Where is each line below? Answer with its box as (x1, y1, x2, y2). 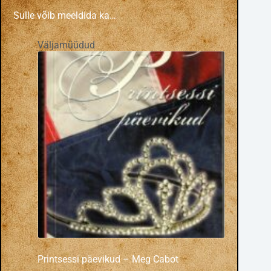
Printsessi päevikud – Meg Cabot (38, 253, 178, 266)
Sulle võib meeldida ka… (13, 10, 116, 22)
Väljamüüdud (38, 39, 95, 51)
